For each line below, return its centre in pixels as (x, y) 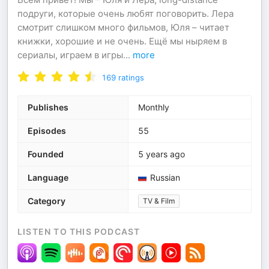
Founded (46, 154)
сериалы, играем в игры (70, 55)
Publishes (48, 107)
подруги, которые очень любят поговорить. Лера (125, 14)
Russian (165, 177)
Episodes (47, 131)
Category (47, 201)
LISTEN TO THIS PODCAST (79, 231)
